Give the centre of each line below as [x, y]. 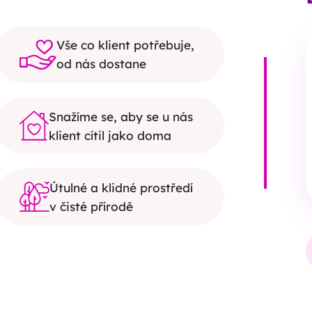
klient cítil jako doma [110, 135]
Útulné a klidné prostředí [122, 187]
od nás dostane [102, 64]
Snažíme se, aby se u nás [121, 116]
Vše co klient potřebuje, [126, 45]
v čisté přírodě [92, 206]
